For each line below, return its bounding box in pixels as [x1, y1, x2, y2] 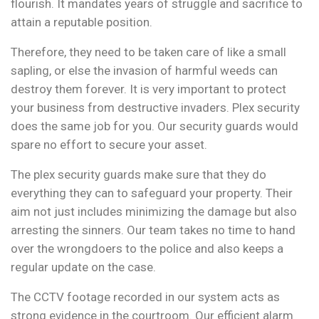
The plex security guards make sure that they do [11, 167, 266, 182]
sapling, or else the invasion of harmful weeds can [11, 63, 278, 78]
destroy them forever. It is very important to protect [11, 82, 286, 96]
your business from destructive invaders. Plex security [11, 100, 300, 115]
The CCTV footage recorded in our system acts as [11, 290, 280, 304]
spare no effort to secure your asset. [11, 137, 207, 152]
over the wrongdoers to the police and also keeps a [11, 241, 283, 256]
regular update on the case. [11, 260, 156, 274]
